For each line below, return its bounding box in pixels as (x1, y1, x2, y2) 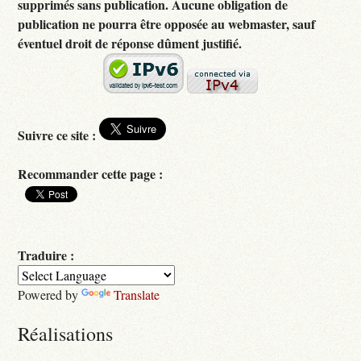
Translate (114, 286, 160, 304)
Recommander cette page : (18, 164, 164, 184)
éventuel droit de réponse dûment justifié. (18, 34, 243, 53)
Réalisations (18, 321, 114, 347)
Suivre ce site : (18, 126, 97, 145)
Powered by (18, 286, 82, 304)
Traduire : (18, 246, 75, 265)
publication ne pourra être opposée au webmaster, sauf (18, 15, 316, 34)
